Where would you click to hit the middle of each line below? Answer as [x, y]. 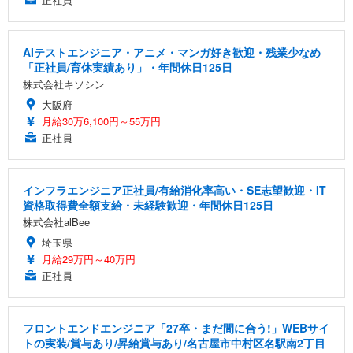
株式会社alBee [56, 222]
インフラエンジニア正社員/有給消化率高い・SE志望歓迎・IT [175, 190]
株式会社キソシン [64, 84]
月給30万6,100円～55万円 [101, 121]
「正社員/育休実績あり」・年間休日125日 [128, 67]
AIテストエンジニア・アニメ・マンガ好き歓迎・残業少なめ [172, 52]
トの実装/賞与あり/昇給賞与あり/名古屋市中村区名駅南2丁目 [174, 343]
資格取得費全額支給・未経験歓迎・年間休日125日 [148, 205]
